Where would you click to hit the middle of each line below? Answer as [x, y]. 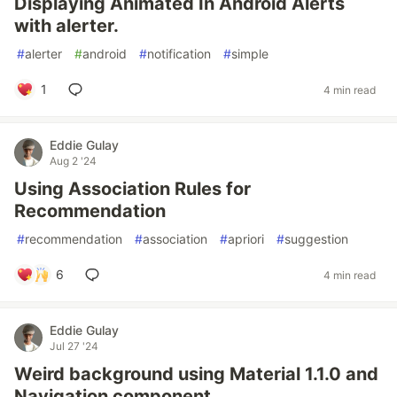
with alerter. [66, 26]
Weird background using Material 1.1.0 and [196, 374]
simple [250, 54]
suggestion [316, 239]
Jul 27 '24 [74, 346]
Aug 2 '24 [73, 161]
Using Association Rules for [132, 189]
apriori [246, 239]
